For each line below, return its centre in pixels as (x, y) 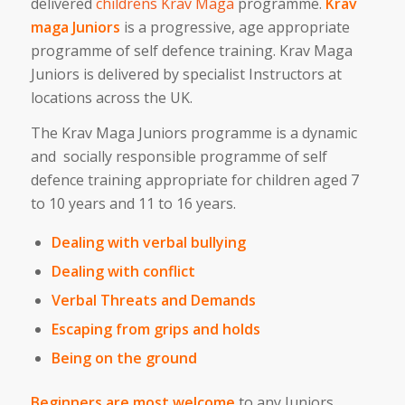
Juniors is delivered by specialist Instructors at (186, 74)
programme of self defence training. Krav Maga (191, 50)
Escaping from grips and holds (155, 330)
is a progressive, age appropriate (235, 27)
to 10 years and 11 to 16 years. (133, 204)
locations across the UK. (111, 97)
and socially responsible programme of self (179, 157)
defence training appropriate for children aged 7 (194, 180)
